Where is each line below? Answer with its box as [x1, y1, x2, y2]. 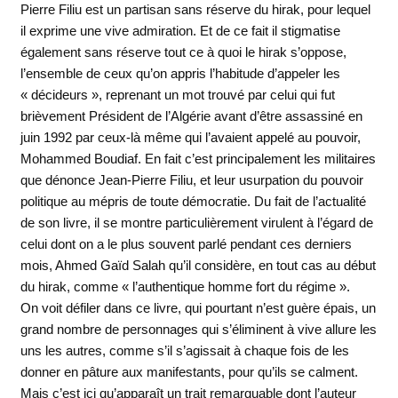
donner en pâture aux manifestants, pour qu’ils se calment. [20, 363, 358, 379]
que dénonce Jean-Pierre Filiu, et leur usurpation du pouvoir [20, 171, 363, 187]
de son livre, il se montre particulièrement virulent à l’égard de [20, 214, 373, 230]
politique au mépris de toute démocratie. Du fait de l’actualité [20, 193, 366, 209]
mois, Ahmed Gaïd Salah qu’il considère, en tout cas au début [20, 257, 376, 273]
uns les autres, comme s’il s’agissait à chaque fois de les [20, 342, 349, 358]
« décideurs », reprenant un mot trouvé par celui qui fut [20, 86, 335, 102]
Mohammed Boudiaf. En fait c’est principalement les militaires [20, 150, 376, 166]
